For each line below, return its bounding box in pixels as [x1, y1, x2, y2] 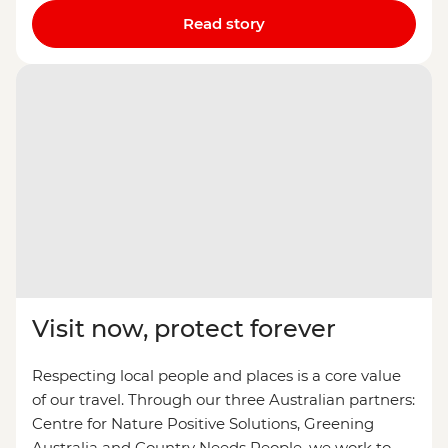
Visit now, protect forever [32, 314, 336, 344]
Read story [183, 14, 265, 34]
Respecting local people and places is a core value [32, 366, 401, 386]
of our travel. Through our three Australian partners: [32, 390, 415, 410]
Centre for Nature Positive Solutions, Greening [32, 414, 374, 434]
